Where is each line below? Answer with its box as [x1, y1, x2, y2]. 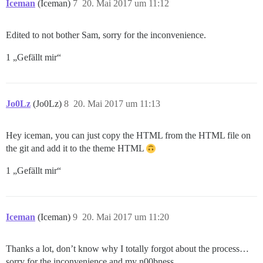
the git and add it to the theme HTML [6, 143, 146, 154]
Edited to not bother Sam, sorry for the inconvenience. [6, 30, 206, 41]
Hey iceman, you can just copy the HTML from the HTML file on [6, 130, 251, 141]
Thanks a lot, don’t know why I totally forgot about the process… [6, 244, 249, 254]
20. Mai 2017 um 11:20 [82, 212, 169, 222]
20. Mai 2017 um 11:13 [73, 99, 160, 109]
